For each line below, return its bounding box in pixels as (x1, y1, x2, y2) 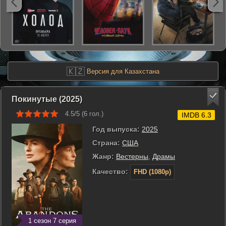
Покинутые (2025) (12, 95, 82, 103)
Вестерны (116, 152, 148, 160)
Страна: (92, 139, 120, 147)
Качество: (92, 167, 128, 176)
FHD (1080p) (134, 168, 171, 176)
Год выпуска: (92, 125, 140, 133)
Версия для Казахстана (85, 68, 159, 75)
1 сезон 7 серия (28, 217, 76, 224)
